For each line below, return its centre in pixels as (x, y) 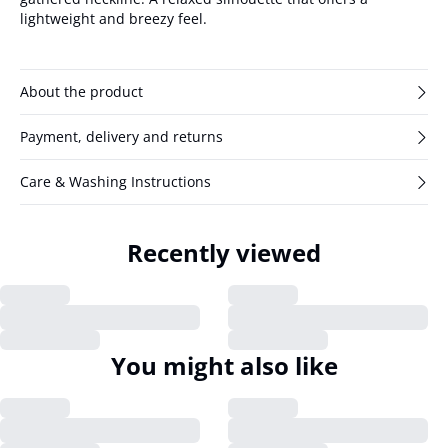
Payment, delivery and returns (121, 136)
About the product (81, 91)
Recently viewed (224, 252)
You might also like (224, 365)
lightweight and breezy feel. (113, 18)
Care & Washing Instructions (115, 181)
